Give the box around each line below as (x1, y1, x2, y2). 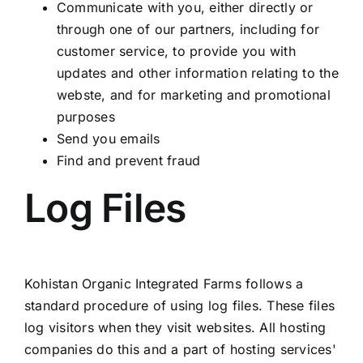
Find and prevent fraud (56, 152, 201, 169)
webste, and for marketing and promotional (56, 86, 331, 103)
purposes (56, 108, 115, 125)
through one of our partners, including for (56, 20, 320, 37)
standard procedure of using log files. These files (23, 297, 335, 314)
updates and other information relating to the (56, 64, 339, 81)
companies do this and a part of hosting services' (23, 341, 336, 358)
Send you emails (56, 130, 160, 147)
